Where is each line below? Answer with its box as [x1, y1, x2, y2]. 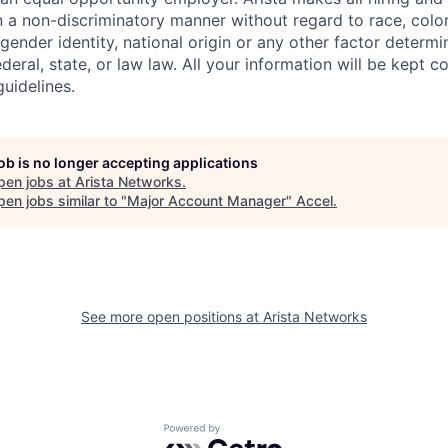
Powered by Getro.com [163, 423, 339, 444]
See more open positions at [81, 308, 263, 326]
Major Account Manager [127, 192, 286, 210]
